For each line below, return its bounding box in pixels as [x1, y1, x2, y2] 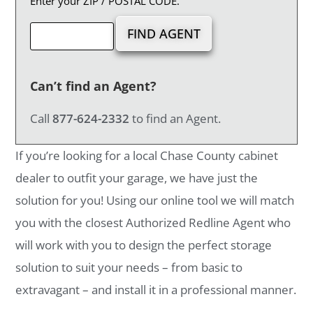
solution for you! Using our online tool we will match [15, 192, 295, 209]
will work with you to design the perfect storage [15, 237, 272, 254]
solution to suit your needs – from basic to [15, 259, 243, 276]
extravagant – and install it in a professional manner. [15, 282, 297, 298]
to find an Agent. [129, 110, 221, 127]
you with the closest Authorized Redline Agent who [15, 214, 291, 231]
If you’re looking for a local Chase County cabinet [15, 147, 279, 164]
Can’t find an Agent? [30, 78, 157, 95]
